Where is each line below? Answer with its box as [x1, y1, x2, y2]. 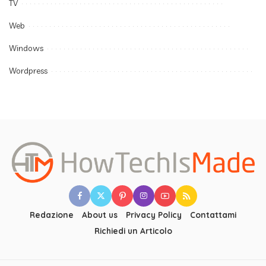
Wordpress [9, 65, 47, 76]
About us [82, 210, 118, 220]
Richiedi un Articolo [94, 226, 172, 236]
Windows [9, 42, 43, 53]
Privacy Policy [126, 210, 182, 220]
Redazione [30, 210, 74, 220]
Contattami [190, 210, 236, 220]
